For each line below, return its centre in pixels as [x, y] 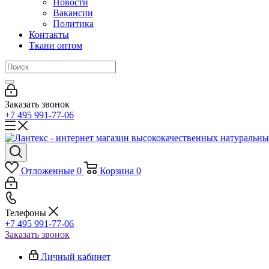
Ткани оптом [56, 45]
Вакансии [73, 13]
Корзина [116, 171]
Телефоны [27, 213]
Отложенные [47, 171]
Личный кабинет [76, 257]
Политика [73, 24]
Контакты [49, 35]
